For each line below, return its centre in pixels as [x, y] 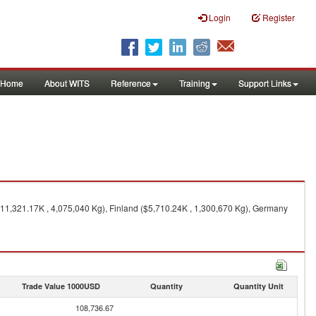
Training [195, 83]
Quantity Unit [258, 286]
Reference [131, 83]
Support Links [265, 83]
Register [279, 17]
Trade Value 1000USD [61, 286]
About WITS [67, 83]
